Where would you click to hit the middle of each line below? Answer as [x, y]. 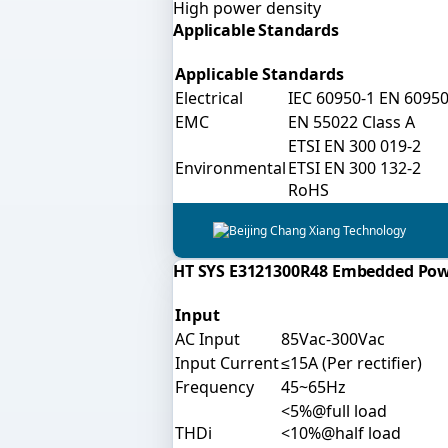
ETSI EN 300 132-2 [354, 167]
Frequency [214, 386]
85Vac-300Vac [333, 338]
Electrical [209, 97]
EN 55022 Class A [351, 121]
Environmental [230, 167]
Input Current [227, 362]
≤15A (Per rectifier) [351, 362]
